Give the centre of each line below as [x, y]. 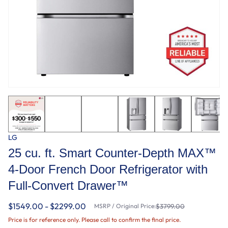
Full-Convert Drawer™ [68, 186]
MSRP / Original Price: [125, 206]
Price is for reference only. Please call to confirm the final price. [94, 220]
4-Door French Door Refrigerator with [108, 169]
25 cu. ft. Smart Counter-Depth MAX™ [112, 153]
